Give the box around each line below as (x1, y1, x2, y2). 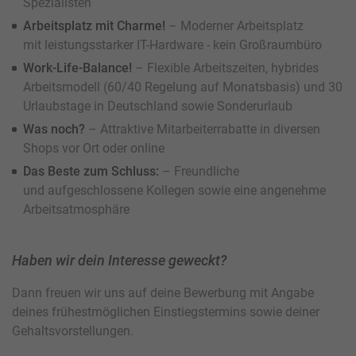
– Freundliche (162, 164, 239, 180)
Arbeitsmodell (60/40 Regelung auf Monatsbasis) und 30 (23, 79, 342, 95)
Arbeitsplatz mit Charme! (23, 18, 168, 34)
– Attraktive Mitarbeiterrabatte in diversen (88, 122, 320, 137)
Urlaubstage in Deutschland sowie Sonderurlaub (23, 99, 292, 114)
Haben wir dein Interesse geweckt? (12, 252, 227, 269)
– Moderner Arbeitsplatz (168, 18, 304, 34)
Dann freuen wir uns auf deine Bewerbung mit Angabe (12, 285, 314, 301)
